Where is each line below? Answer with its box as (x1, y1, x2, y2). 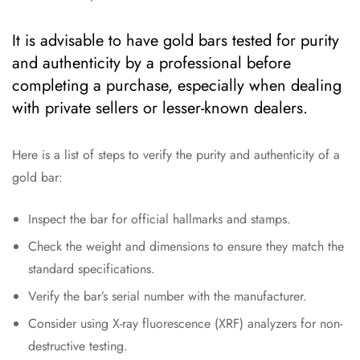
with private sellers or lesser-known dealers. (12, 96, 308, 121)
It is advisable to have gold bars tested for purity (12, 29, 339, 53)
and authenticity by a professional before (12, 51, 291, 76)
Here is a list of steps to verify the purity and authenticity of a (12, 145, 340, 165)
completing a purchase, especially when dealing (12, 74, 342, 98)
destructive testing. (28, 337, 128, 356)
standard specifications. (28, 260, 155, 279)
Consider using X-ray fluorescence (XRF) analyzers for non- (28, 314, 342, 333)
